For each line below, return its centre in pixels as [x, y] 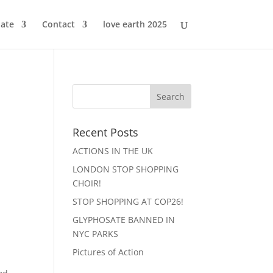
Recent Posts [106, 132]
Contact [58, 24]
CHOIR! [87, 183]
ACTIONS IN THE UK [113, 151]
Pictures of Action [108, 252]
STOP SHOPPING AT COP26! [128, 201]
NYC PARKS [96, 234]
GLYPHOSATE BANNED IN [124, 220]
